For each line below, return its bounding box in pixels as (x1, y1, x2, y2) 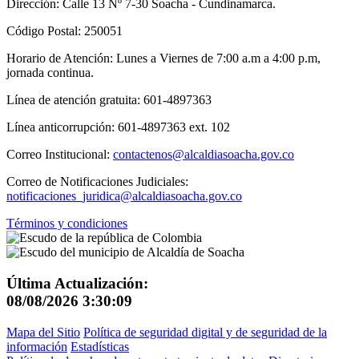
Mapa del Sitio (6, 325, 80, 339)
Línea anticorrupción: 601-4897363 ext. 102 (6, 120, 230, 135)
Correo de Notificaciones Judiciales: (6, 175, 188, 189)
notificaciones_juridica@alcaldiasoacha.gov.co (6, 189, 242, 204)
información (6, 339, 67, 353)
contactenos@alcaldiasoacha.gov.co (113, 147, 294, 162)
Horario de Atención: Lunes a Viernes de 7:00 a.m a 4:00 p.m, (6, 51, 321, 66)
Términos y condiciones (6, 216, 127, 231)
